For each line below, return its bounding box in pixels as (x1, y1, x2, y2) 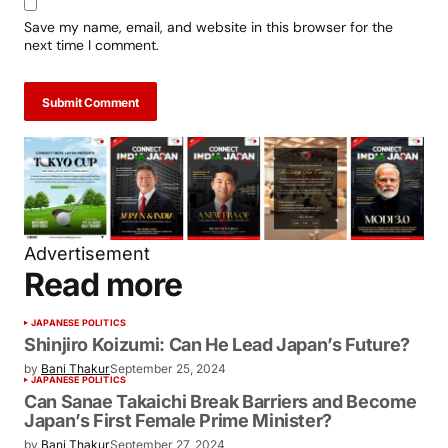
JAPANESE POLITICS (31, 369, 127, 381)
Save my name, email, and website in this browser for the (24, 71, 393, 90)
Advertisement (24, 295, 150, 317)
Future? (24, 408, 95, 433)
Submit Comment (42, 148, 139, 164)
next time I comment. (24, 89, 159, 108)
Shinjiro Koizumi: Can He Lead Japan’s (24, 386, 381, 411)
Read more (24, 317, 183, 357)
